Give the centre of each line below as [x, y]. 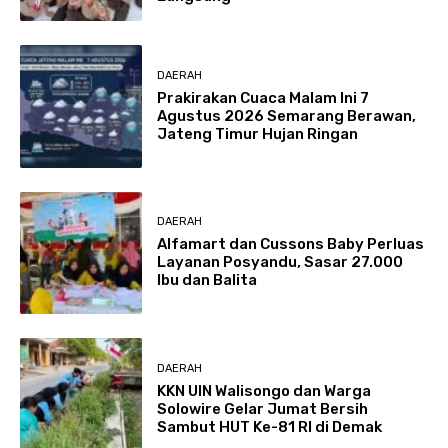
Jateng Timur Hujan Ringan [258, 133]
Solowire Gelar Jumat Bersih [263, 408]
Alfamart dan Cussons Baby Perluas [291, 244]
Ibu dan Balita [207, 280]
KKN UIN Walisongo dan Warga [264, 390]
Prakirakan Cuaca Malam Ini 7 [263, 97]
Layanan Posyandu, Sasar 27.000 [280, 262]
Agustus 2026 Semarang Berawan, [287, 115]
